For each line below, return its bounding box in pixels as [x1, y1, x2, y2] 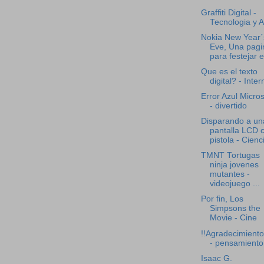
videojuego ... [209, 179, 260, 189]
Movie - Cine [209, 213, 257, 223]
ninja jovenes [209, 160, 259, 170]
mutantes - [209, 170, 250, 179]
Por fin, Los [200, 194, 243, 204]
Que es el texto [200, 67, 258, 76]
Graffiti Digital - [200, 8, 256, 17]
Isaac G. [200, 253, 232, 263]
